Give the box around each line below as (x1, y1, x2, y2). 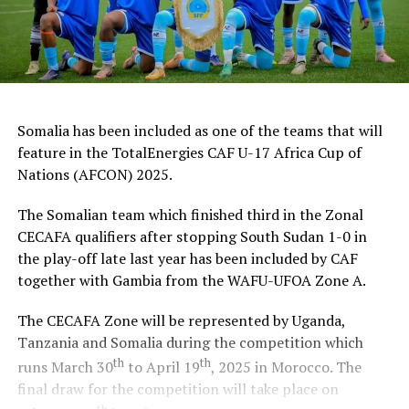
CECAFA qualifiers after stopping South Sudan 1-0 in (16, 225, 367, 246)
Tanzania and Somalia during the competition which (16, 331, 363, 352)
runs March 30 (16, 356, 113, 377)
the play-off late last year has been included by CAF (16, 247, 358, 268)
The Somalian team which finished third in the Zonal (16, 204, 363, 225)
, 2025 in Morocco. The (210, 356, 362, 377)
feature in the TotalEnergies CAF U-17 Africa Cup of (16, 142, 362, 163)
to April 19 (123, 356, 200, 377)
